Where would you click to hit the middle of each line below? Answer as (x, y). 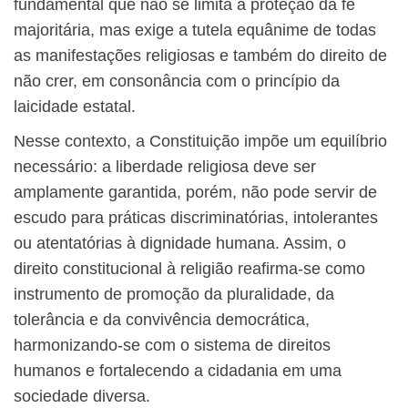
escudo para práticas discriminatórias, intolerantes (196, 218)
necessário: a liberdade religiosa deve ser (165, 167)
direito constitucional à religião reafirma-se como (189, 269)
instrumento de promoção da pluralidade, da (174, 295)
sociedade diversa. (82, 397)
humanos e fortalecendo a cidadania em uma (178, 371)
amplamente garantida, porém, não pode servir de (195, 193)
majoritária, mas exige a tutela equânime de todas (195, 31)
